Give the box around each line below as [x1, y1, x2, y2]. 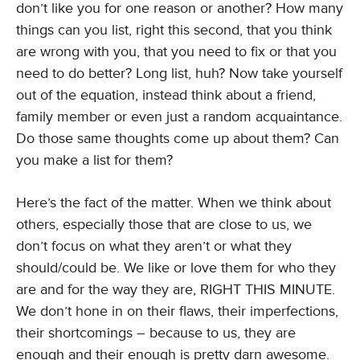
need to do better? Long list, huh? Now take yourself [16, 64, 342, 82]
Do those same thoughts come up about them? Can [16, 129, 339, 147]
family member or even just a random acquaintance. [16, 108, 342, 125]
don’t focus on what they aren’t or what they [16, 237, 292, 255]
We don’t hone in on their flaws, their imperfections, [16, 302, 338, 320]
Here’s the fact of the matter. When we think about [16, 194, 331, 211]
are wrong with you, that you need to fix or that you [16, 43, 337, 60]
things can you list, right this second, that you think [16, 21, 332, 39]
